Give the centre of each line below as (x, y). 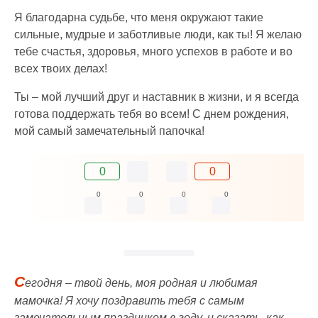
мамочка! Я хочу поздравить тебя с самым (129, 300)
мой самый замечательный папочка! (109, 131)
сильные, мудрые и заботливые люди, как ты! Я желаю (158, 34)
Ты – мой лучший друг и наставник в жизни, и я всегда (157, 97)
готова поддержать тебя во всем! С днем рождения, (152, 114)
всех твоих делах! (61, 68)
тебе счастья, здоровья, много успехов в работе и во (153, 51)
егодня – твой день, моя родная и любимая (141, 283)
